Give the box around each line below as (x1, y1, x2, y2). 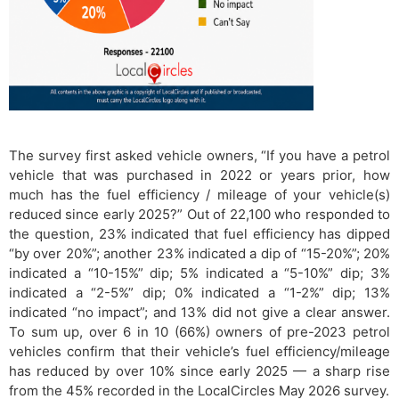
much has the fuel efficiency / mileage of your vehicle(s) (9, 186, 390, 204)
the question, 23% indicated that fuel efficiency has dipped (9, 225, 390, 243)
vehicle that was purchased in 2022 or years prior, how (9, 167, 390, 184)
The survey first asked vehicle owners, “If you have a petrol (9, 147, 390, 165)
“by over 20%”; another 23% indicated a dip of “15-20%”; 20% (9, 245, 390, 263)
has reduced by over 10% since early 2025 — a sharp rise (9, 362, 390, 380)
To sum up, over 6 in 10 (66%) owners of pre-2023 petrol (9, 323, 390, 341)
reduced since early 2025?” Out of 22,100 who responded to (9, 206, 390, 224)
